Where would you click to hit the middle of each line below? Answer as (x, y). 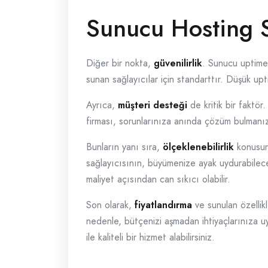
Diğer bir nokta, (120, 63)
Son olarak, (110, 205)
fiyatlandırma (163, 205)
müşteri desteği (153, 105)
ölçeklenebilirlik (198, 147)
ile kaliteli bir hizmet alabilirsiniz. (150, 237)
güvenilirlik (178, 63)
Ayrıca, (102, 105)
